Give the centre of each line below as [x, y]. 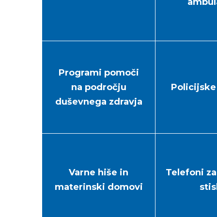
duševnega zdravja [99, 102]
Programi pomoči [99, 73]
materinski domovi [99, 187]
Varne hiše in [99, 172]
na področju [99, 87]
